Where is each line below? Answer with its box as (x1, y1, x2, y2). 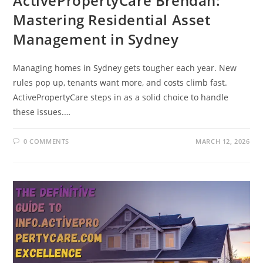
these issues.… (13, 106, 71, 117)
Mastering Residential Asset (13, 9, 211, 29)
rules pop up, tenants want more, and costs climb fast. (13, 76, 228, 88)
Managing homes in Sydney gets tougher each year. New (13, 62, 237, 73)
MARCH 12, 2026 (195, 136, 250, 146)
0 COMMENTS (23, 136, 70, 146)
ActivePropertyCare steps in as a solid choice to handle (13, 91, 229, 103)
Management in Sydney (13, 29, 179, 49)
